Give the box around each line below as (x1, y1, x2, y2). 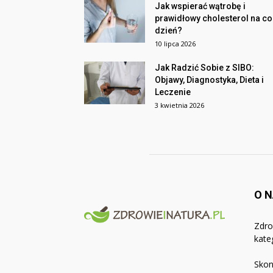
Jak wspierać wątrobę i (155, 1, 246, 11)
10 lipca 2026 (155, 39, 196, 48)
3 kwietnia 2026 (155, 101, 204, 110)
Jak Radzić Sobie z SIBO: (155, 63, 254, 73)
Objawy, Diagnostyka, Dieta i (155, 75, 264, 85)
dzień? (155, 26, 182, 35)
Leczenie (155, 87, 191, 97)
